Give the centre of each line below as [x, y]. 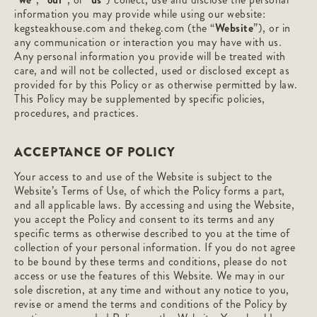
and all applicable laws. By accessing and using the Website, [154, 205]
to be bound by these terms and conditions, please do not [150, 261]
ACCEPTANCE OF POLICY [95, 152]
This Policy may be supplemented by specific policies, [140, 99]
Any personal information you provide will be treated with [150, 56]
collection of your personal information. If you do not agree [155, 247]
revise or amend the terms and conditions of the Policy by [151, 304]
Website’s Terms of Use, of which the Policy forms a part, [150, 191]
